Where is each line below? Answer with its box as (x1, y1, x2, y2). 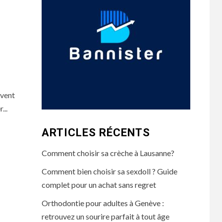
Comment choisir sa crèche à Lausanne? (41, 148, 174, 158)
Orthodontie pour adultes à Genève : (41, 198, 164, 208)
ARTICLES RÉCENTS (41, 126, 150, 139)
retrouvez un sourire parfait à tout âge (41, 212, 169, 221)
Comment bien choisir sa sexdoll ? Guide (41, 166, 177, 176)
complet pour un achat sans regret (41, 180, 156, 189)
